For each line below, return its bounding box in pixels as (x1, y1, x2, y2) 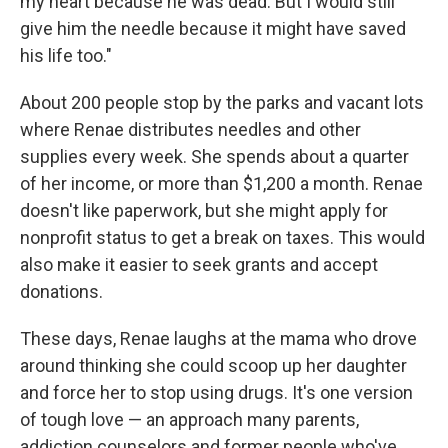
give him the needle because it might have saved (20, 17, 406, 39)
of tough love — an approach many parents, (20, 408, 359, 430)
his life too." (20, 44, 112, 66)
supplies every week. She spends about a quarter (20, 145, 409, 167)
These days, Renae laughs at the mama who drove (20, 327, 417, 349)
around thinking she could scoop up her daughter (20, 354, 407, 376)
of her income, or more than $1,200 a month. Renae (20, 172, 423, 194)
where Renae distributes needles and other (20, 118, 361, 140)
